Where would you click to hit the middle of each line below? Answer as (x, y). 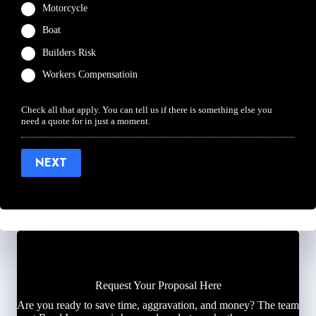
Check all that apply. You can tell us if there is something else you (147, 109)
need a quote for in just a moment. (86, 121)
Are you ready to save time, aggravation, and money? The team (158, 305)
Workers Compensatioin (90, 75)
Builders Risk (69, 52)
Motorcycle (65, 8)
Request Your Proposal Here (158, 285)
